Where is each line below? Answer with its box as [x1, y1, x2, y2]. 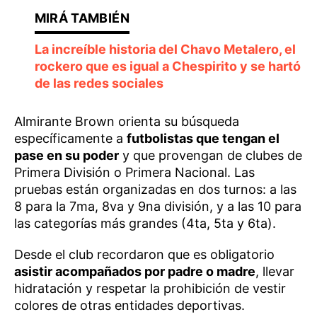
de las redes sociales [34, 76, 163, 91]
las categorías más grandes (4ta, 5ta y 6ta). [14, 216, 276, 231]
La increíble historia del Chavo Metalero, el [34, 42, 296, 57]
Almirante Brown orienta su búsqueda [14, 114, 239, 129]
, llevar [255, 264, 294, 279]
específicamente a [14, 131, 127, 146]
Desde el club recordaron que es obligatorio [14, 247, 275, 262]
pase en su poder [14, 148, 119, 163]
